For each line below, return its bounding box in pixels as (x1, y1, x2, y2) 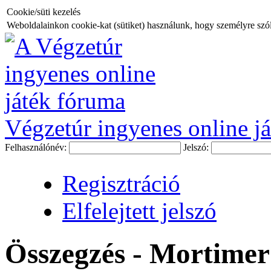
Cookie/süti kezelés (7, 7, 80, 17)
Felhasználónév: (5, 142, 69, 152)
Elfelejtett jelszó (62, 198, 217, 224)
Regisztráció (62, 171, 180, 197)
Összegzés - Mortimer (5, 238, 270, 270)
